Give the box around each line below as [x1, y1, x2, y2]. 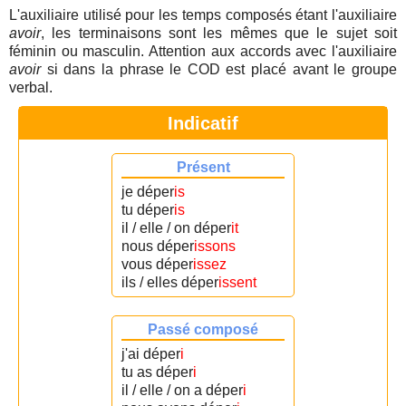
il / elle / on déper [121, 220, 231, 236]
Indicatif [168, 113, 238, 133]
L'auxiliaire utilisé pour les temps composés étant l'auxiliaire [9, 7, 397, 23]
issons [194, 238, 236, 254]
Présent [176, 159, 230, 175]
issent [218, 275, 256, 290]
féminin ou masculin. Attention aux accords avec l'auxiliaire [9, 43, 397, 59]
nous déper [121, 238, 194, 254]
